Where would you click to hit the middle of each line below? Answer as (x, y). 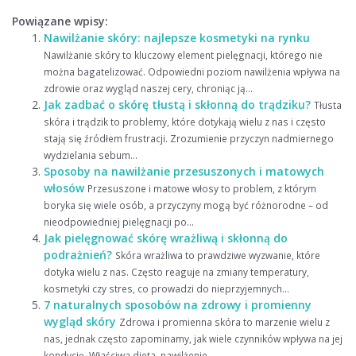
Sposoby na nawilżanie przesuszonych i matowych (184, 172)
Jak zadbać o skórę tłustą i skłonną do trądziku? (177, 105)
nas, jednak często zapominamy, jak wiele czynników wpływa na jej (193, 339)
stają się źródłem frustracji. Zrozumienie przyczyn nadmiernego (189, 139)
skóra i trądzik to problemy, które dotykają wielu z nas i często (185, 122)
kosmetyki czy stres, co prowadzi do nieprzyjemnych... (166, 289)
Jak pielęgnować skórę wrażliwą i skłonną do (166, 238)
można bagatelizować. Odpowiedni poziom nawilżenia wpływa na (192, 72)
